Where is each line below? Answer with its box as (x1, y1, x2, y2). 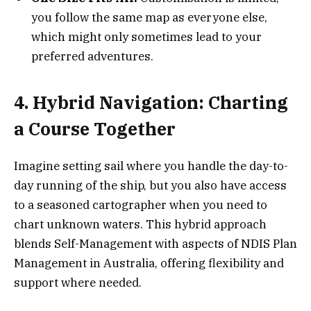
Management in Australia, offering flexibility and (14, 255, 284, 271)
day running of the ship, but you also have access (14, 177, 287, 193)
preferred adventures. (31, 49, 153, 65)
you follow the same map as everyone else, (31, 10, 267, 26)
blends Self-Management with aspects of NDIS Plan (14, 235, 297, 251)
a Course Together (14, 117, 176, 141)
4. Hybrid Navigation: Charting (14, 91, 288, 115)
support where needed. (14, 274, 142, 290)
